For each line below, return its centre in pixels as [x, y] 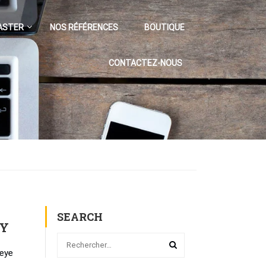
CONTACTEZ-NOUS [145, 63]
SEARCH [80, 217]
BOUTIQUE [164, 27]
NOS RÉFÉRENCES [84, 27]
